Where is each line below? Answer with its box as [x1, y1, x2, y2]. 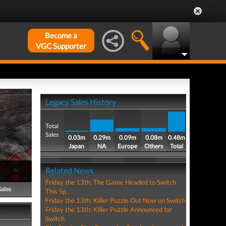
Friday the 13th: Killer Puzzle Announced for [45, 205, 172, 213]
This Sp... [45, 187, 71, 195]
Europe [118, 142, 138, 150]
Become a [45, 31, 77, 40]
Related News [45, 165, 93, 175]
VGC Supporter [36, 41, 86, 50]
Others [144, 142, 163, 150]
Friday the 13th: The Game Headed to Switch [45, 178, 176, 186]
